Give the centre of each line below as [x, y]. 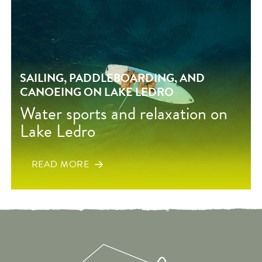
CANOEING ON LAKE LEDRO [96, 92]
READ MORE [60, 165]
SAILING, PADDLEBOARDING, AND [112, 77]
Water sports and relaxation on [123, 113]
